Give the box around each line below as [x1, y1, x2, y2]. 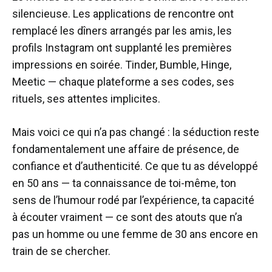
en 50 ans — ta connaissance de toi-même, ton [12, 176, 236, 189]
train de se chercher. [12, 244, 110, 257]
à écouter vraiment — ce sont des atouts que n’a [12, 210, 242, 223]
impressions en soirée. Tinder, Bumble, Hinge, [12, 58, 231, 71]
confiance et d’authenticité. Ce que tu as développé [12, 159, 258, 172]
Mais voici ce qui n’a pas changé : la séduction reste [12, 125, 259, 138]
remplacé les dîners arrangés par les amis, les [12, 24, 232, 37]
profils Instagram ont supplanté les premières [12, 41, 232, 54]
